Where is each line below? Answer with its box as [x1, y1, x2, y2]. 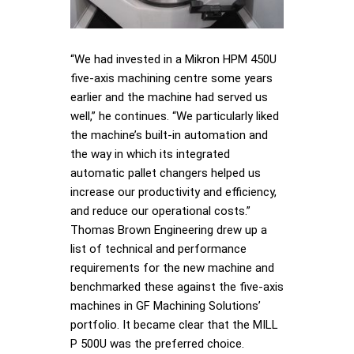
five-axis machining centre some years [70, 70, 273, 85]
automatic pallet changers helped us [70, 165, 261, 180]
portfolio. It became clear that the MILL [70, 317, 278, 332]
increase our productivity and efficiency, [70, 184, 277, 199]
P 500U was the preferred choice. [70, 336, 244, 351]
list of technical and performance [70, 241, 247, 256]
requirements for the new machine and [70, 260, 274, 275]
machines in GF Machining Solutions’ [70, 298, 261, 313]
